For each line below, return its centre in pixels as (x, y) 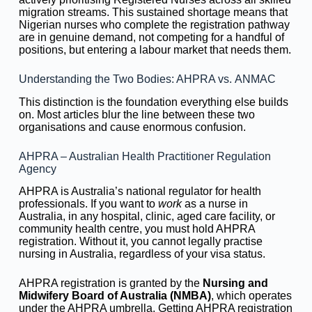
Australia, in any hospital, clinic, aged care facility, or (147, 217)
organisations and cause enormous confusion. (132, 127)
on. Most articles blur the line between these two (136, 114)
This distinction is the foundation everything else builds (153, 102)
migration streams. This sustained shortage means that (153, 12)
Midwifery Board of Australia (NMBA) (115, 296)
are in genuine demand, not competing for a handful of (151, 37)
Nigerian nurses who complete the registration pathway (154, 24)
